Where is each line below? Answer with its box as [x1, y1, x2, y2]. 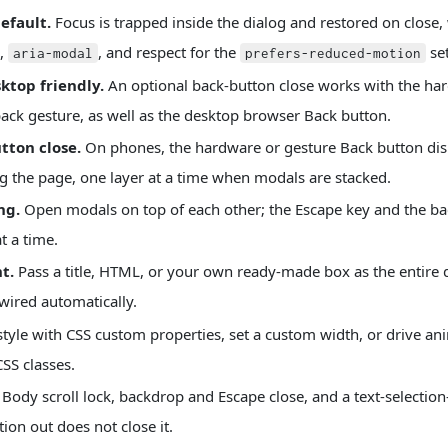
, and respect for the [98, 42, 240, 62]
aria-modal [13, 45, 93, 61]
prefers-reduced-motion [245, 45, 421, 61]
